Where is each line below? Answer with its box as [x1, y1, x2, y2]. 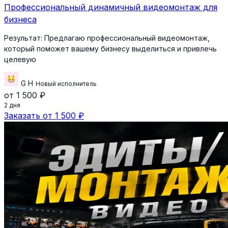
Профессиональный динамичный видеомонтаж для [4, 2, 217, 13]
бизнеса [4, 14, 37, 25]
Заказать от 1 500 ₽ [4, 110, 84, 121]
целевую [4, 55, 36, 64]
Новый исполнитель [36, 80, 97, 88]
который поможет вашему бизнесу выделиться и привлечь [4, 44, 217, 53]
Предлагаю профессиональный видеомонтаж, [42, 34, 210, 43]
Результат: [4, 34, 42, 43]
